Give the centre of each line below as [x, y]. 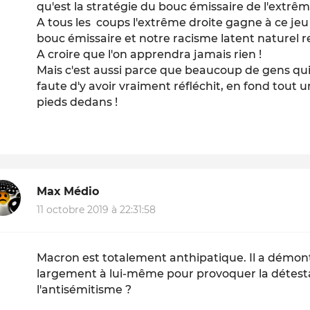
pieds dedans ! [77, 102]
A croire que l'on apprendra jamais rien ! [149, 55]
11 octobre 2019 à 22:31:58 [97, 209]
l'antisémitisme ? [84, 289]
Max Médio [68, 192]
